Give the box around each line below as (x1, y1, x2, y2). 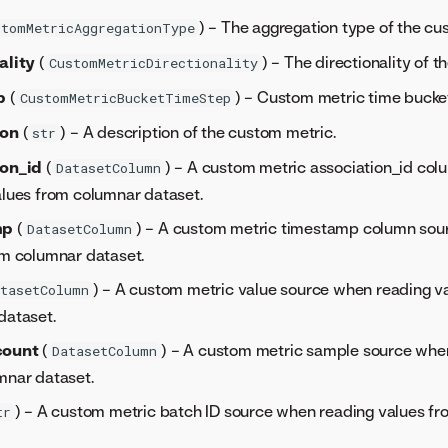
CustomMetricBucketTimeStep (19, 89, 231, 108)
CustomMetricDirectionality (48, 54, 258, 73)
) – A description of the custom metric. (60, 122, 336, 143)
